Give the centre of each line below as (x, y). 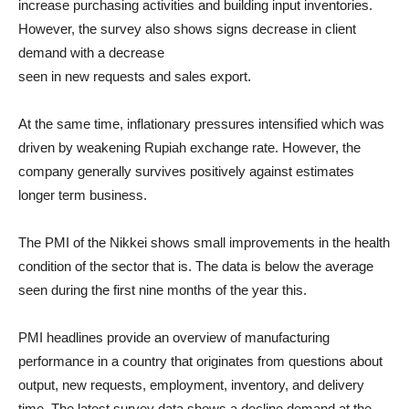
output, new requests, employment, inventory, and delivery (191, 385)
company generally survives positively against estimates (186, 171)
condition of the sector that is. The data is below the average (196, 266)
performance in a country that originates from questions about (200, 361)
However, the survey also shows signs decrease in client (187, 29)
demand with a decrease (91, 52)
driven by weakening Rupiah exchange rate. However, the (189, 147)
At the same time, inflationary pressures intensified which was (201, 124)
